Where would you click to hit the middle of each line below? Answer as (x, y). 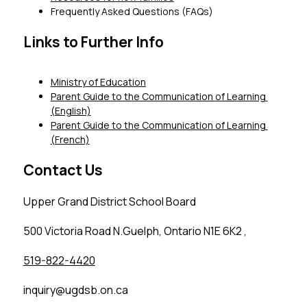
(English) (71, 111)
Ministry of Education (98, 82)
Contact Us (63, 170)
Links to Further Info (93, 42)
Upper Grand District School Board (109, 202)
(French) (70, 140)
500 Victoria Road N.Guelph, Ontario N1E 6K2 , (135, 231)
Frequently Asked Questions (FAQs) (132, 12)
